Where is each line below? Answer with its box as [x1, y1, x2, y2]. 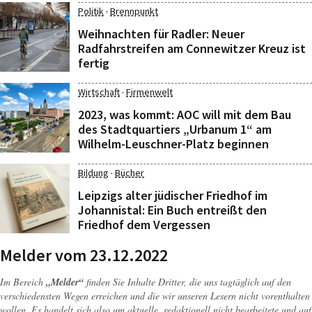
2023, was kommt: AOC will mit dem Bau [78, 107, 291, 123]
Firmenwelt [126, 86, 173, 98]
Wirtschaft [78, 86, 120, 98]
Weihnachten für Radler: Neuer [78, 26, 244, 42]
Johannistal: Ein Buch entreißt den [78, 202, 267, 218]
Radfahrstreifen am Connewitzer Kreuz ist [78, 40, 306, 56]
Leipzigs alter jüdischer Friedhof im [78, 187, 267, 203]
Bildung [78, 166, 109, 179]
